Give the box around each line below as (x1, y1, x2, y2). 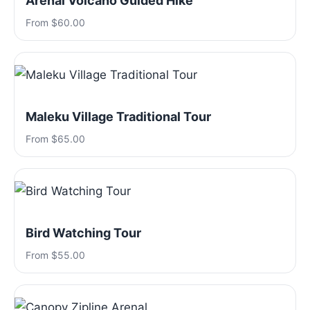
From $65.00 (26, 133, 85, 145)
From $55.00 (26, 249, 85, 261)
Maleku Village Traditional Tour (26, 109, 211, 124)
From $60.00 (26, 17, 85, 28)
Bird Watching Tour (26, 226, 141, 240)
